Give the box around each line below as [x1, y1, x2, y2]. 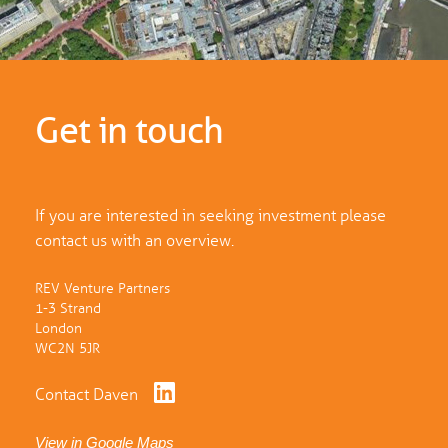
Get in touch [35, 107, 223, 154]
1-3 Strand [35, 299, 101, 317]
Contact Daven [35, 384, 138, 404]
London [35, 319, 82, 337]
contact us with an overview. [35, 230, 234, 250]
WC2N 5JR [35, 339, 100, 357]
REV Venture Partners [35, 279, 170, 297]
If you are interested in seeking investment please [35, 205, 386, 225]
